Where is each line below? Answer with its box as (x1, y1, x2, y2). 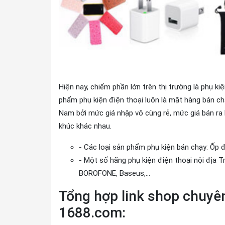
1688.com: (59, 204, 126, 221)
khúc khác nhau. (59, 122, 111, 131)
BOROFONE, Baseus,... (79, 169, 150, 178)
